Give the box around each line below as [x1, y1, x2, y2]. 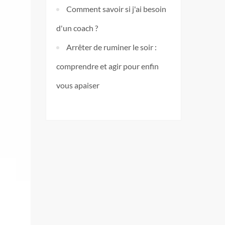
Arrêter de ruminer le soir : [66, 42, 157, 52]
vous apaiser [56, 80, 101, 90]
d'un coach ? [56, 23, 98, 33]
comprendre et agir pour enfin [56, 61, 159, 71]
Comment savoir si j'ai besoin [66, 4, 166, 14]
